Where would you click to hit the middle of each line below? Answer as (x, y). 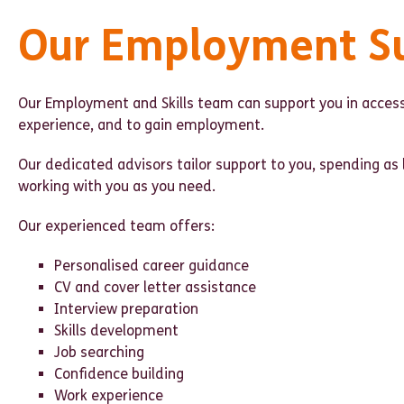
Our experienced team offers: (116, 226)
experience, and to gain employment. (141, 125)
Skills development (116, 331)
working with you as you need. (117, 186)
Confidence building (119, 374)
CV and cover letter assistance (155, 287)
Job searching (99, 352)
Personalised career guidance (151, 266)
